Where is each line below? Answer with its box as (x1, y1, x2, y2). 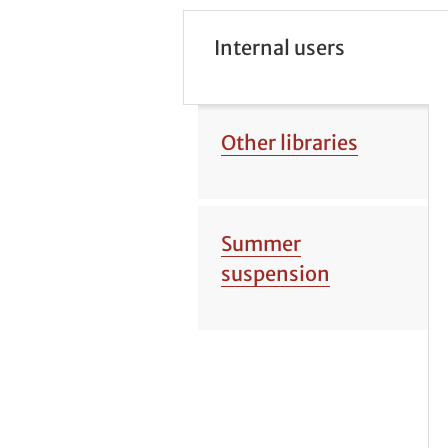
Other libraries (220, 129, 358, 155)
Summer (220, 230, 301, 256)
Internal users (214, 35, 346, 60)
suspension (220, 260, 330, 286)
